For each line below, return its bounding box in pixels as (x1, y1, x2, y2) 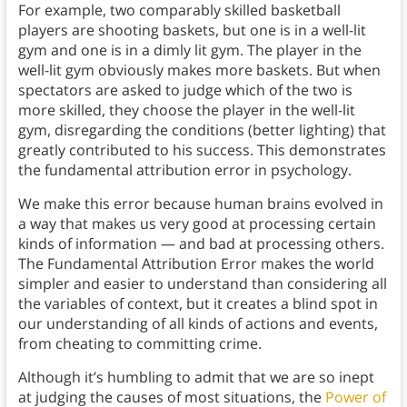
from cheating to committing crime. (17, 333, 262, 354)
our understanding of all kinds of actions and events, (17, 313, 378, 334)
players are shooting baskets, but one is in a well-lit (17, 20, 366, 41)
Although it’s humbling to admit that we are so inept (17, 367, 374, 388)
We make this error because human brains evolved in (17, 194, 383, 214)
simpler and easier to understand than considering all (17, 273, 387, 294)
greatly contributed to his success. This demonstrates (17, 140, 386, 161)
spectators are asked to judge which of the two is (17, 80, 352, 101)
